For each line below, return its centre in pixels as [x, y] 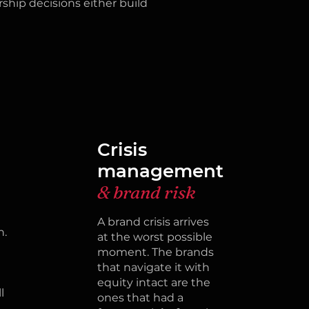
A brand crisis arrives [153, 222]
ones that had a [140, 298]
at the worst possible [154, 237]
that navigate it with [153, 267]
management [162, 171]
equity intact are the [153, 282]
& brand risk [146, 192]
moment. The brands [155, 252]
